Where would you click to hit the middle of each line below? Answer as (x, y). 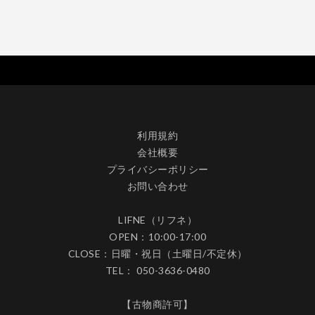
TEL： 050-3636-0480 (157, 270)
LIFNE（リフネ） (157, 220)
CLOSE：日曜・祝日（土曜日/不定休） (157, 253)
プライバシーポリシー (157, 169)
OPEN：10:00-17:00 (157, 237)
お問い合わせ (157, 186)
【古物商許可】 (157, 304)
